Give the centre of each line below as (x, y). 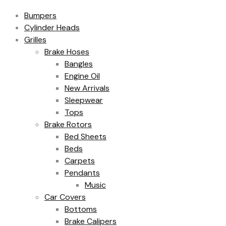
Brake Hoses (67, 52)
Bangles (79, 64)
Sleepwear (84, 100)
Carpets (80, 161)
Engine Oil (82, 76)
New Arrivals (87, 88)
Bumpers (40, 16)
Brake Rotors (68, 125)
